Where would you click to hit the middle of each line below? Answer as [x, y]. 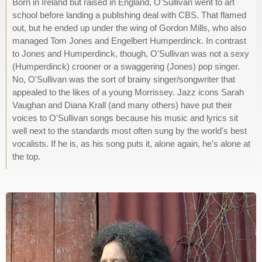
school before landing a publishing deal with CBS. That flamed [129, 15]
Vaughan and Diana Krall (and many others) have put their [122, 105]
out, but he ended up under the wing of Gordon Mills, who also [129, 28]
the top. [26, 156]
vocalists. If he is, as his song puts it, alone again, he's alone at [131, 144]
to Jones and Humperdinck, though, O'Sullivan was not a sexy [131, 54]
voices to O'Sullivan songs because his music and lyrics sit [125, 118]
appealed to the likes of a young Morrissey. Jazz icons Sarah [128, 92]
